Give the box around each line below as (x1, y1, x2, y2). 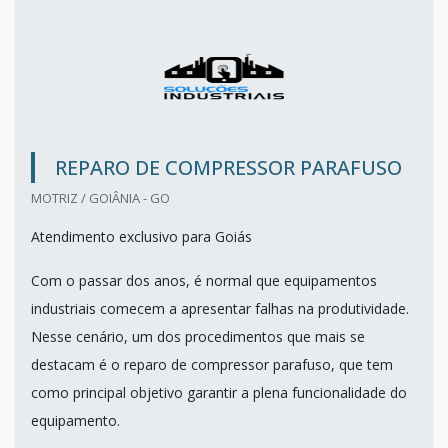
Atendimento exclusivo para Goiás (31, 227, 252, 247)
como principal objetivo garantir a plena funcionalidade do (31, 383, 407, 403)
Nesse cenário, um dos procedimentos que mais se (31, 327, 365, 347)
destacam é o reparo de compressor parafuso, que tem (31, 355, 393, 375)
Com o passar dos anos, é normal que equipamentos (31, 271, 377, 291)
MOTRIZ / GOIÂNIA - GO (31, 189, 170, 208)
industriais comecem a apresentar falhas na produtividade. (31, 299, 409, 319)
